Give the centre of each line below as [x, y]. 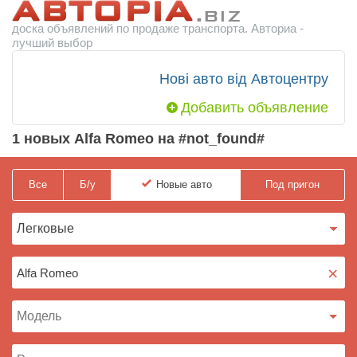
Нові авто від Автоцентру [244, 79]
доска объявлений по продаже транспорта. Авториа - [158, 28]
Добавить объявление [255, 108]
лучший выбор [52, 43]
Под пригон [292, 184]
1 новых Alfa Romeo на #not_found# [138, 139]
